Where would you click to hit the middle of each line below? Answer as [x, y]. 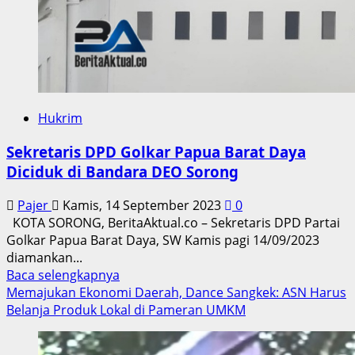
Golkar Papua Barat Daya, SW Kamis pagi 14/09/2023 [163, 240]
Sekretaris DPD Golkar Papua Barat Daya [156, 151]
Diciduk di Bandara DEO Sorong [122, 171]
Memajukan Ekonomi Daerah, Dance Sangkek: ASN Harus [176, 292]
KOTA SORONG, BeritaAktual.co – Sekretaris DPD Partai [173, 222]
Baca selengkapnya [63, 275]
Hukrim [60, 118]
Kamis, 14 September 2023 [142, 205]
